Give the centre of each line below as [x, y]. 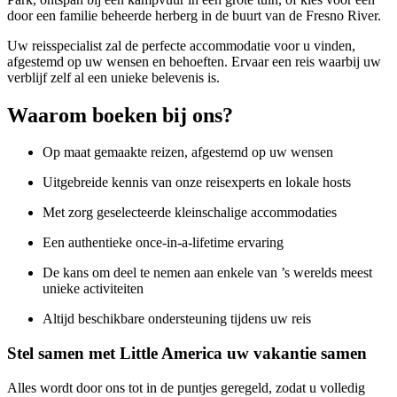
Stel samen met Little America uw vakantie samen [187, 354]
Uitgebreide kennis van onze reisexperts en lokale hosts [197, 183]
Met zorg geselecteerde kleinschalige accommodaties [190, 213]
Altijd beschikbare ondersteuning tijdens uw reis [177, 319]
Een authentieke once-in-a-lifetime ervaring [163, 243]
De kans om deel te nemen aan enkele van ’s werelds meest [207, 273]
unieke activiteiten [93, 289]
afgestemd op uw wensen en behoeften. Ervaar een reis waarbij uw [194, 61]
